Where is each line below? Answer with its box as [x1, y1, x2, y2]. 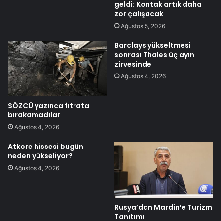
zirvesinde [114, 59, 151, 69]
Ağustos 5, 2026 [121, 22, 165, 30]
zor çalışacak [114, 8, 163, 19]
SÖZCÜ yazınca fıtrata [8, 101, 89, 111]
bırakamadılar [8, 110, 60, 120]
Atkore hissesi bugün [8, 142, 83, 152]
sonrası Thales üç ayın [114, 49, 194, 60]
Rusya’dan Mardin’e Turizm [114, 202, 212, 213]
